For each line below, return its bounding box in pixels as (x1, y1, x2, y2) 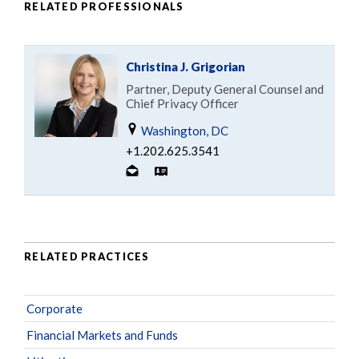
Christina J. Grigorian (126, 58, 245, 74)
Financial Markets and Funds (26, 327, 178, 342)
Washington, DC (139, 123, 228, 138)
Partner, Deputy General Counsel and (126, 81, 324, 96)
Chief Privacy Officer (126, 95, 239, 111)
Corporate (26, 301, 83, 316)
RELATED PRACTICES (24, 250, 150, 264)
